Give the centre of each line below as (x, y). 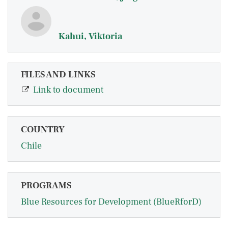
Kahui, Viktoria (90, 36)
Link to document (68, 90)
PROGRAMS (46, 186)
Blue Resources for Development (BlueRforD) (111, 202)
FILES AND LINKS (58, 75)
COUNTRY (43, 130)
